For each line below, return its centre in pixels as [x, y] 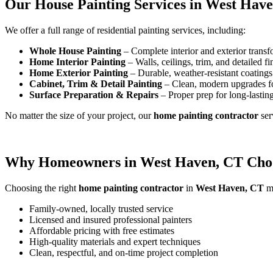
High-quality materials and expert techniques [115, 241]
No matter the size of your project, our [79, 116]
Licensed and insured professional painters [111, 219]
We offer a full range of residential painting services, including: [125, 30]
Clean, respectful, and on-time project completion [124, 252]
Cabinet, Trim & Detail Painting [96, 84]
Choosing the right [42, 188]
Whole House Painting [75, 51]
